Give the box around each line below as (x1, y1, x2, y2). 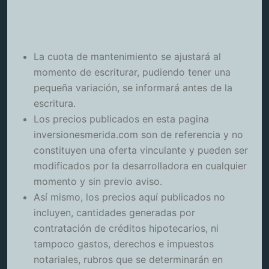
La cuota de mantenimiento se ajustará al (34, 50, 221, 63)
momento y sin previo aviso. (34, 175, 162, 188)
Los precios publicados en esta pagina (34, 113, 209, 125)
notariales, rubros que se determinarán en (34, 253, 223, 266)
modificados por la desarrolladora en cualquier (34, 160, 247, 172)
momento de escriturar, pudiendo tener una (34, 66, 231, 79)
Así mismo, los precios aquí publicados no (34, 191, 225, 204)
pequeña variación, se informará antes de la (34, 82, 232, 94)
